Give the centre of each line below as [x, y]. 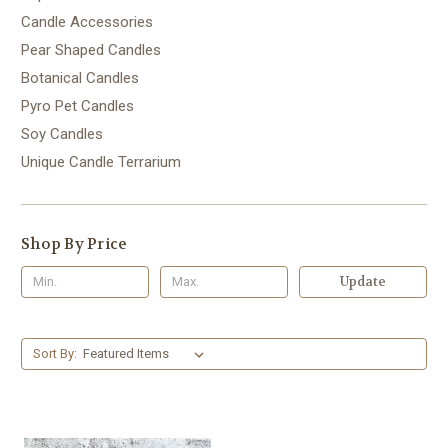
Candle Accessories [87, 21]
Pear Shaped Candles [91, 49]
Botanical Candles [80, 77]
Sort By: [54, 353]
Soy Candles [62, 133]
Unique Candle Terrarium [101, 161]
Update [362, 281]
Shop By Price [74, 243]
